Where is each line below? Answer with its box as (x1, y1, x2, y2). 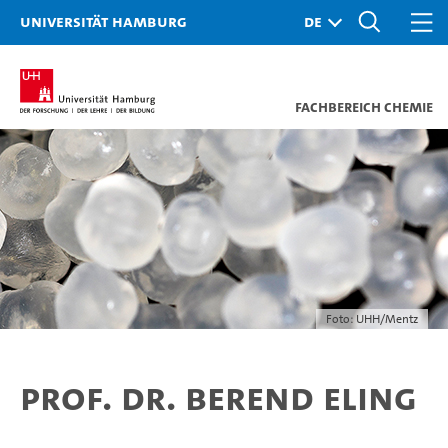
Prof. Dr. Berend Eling (20, 371, 417, 423)
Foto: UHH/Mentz (326, 311, 418, 327)
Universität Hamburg (20, 10, 187, 32)
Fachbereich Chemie (295, 96, 433, 117)
